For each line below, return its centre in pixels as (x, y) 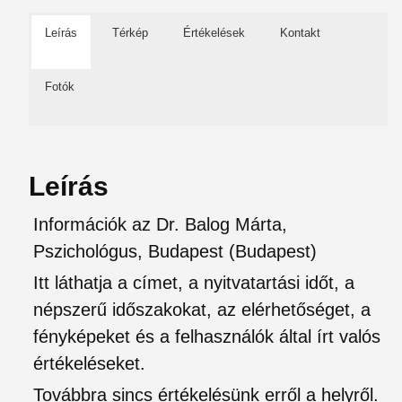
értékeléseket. (89, 363)
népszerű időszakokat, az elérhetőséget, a (202, 310)
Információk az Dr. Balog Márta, (160, 224)
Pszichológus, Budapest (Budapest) (175, 251)
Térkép (130, 33)
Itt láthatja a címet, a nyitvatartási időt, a (194, 283)
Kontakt (300, 33)
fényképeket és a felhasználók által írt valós (207, 336)
